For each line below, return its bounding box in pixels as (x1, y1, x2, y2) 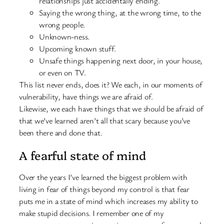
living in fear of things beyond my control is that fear (19, 183, 189, 194)
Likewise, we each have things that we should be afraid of (19, 103, 203, 114)
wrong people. (39, 19, 85, 30)
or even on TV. (39, 67, 86, 78)
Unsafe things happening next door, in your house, (39, 55, 203, 66)
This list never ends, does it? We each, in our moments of (19, 79, 202, 90)
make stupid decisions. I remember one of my (19, 207, 164, 218)
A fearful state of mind (19, 146, 146, 163)
